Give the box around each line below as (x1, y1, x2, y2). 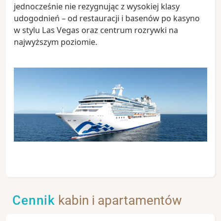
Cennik (12, 192, 56, 208)
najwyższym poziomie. (14, 36, 97, 47)
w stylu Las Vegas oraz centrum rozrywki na (14, 24, 178, 36)
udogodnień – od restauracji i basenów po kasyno (14, 12, 200, 24)
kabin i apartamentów (55, 192, 183, 208)
